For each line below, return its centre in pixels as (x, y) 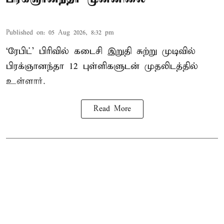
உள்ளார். (26, 81)
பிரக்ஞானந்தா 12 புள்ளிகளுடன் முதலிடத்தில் (102, 66)
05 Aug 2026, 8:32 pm (81, 32)
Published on (25, 32)
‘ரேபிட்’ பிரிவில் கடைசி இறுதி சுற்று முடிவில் (101, 51)
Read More (112, 109)
